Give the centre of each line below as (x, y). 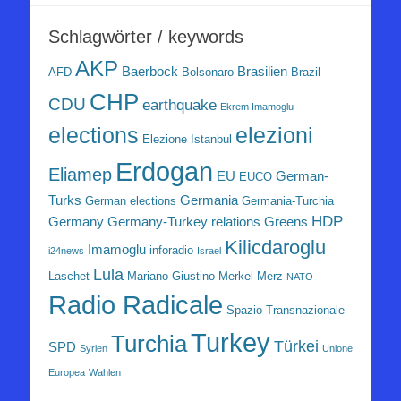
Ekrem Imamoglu (257, 107)
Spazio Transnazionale (286, 311)
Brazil (306, 73)
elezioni (274, 136)
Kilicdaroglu (275, 248)
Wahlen (105, 373)
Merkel (236, 277)
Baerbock (150, 72)
